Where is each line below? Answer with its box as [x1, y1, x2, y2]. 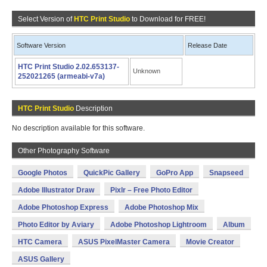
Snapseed [209, 169, 243, 177]
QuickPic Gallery [83, 169, 140, 177]
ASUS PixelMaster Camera [78, 238, 170, 246]
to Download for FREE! [130, 15, 206, 23]
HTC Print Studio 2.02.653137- [18, 63, 119, 71]
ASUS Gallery [18, 255, 64, 263]
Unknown [133, 67, 160, 74]
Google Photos [18, 169, 67, 177]
